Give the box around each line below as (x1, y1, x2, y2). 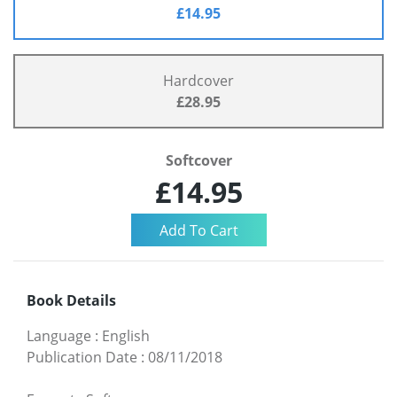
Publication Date (27, 346, 137, 367)
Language (27, 325, 91, 346)
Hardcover (163, 71, 234, 91)
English (102, 325, 150, 346)
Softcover (165, 151, 232, 171)
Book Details (27, 290, 116, 310)
